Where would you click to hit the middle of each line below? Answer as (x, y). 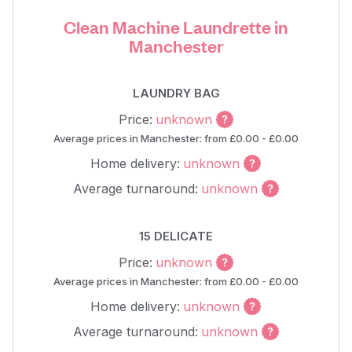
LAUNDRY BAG (176, 93)
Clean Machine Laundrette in (176, 26)
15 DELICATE (176, 236)
